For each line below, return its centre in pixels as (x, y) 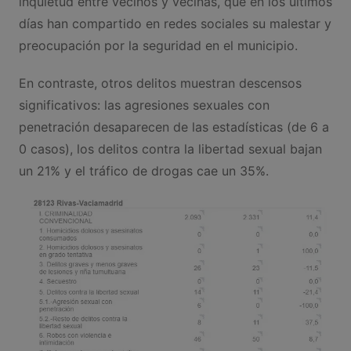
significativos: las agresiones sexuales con (144, 105)
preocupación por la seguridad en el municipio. (158, 45)
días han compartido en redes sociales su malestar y (175, 23)
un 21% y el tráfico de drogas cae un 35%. (143, 170)
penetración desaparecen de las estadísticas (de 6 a (174, 127)
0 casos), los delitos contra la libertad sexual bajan (170, 148)
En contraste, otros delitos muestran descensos (160, 83)
